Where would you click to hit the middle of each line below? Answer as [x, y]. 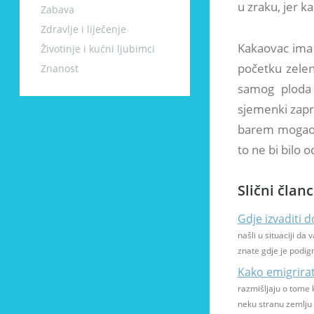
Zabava [57, 9]
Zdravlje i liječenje [83, 29]
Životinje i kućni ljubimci [98, 49]
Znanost [60, 68]
